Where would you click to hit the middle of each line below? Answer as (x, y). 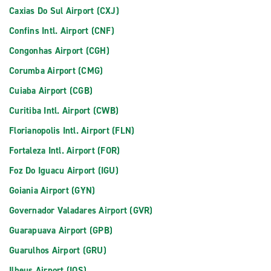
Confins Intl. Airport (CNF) (62, 31)
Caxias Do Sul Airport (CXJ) (64, 11)
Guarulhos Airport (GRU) (58, 250)
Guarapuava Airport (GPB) (61, 230)
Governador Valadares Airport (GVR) (81, 211)
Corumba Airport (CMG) (56, 71)
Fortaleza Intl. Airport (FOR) (65, 151)
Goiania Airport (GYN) (52, 191)
